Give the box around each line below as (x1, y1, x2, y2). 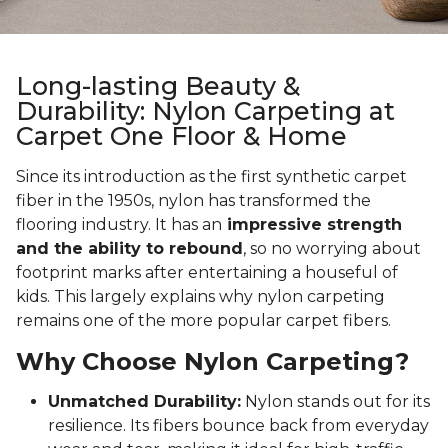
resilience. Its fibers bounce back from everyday (48, 416, 429, 436)
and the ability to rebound (16, 239, 243, 259)
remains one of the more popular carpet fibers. (16, 311, 399, 331)
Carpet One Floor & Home (16, 121, 347, 152)
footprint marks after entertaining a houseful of (16, 263, 398, 283)
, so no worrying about (243, 239, 421, 259)
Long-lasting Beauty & (16, 71, 300, 102)
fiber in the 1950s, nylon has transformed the (16, 191, 371, 211)
